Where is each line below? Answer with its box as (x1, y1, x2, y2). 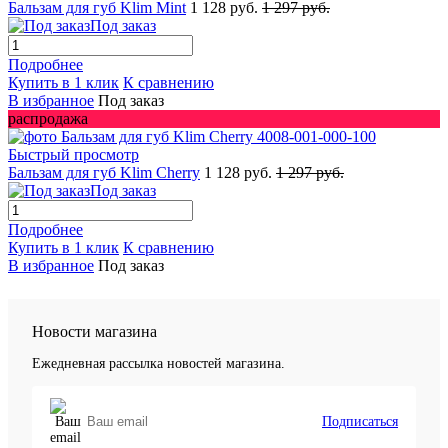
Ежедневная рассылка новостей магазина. (32, 355, 285, 371)
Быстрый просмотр (8, 145, 139, 163)
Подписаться (322, 413, 398, 429)
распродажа (8, 109, 88, 127)
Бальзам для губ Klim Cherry (8, 163, 200, 181)
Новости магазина (32, 322, 157, 340)
